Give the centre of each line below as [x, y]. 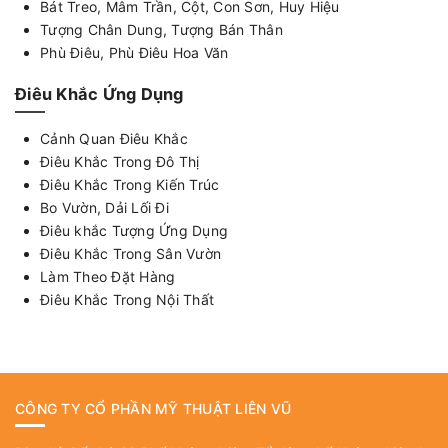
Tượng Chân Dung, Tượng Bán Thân [161, 30]
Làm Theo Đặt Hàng [108, 276]
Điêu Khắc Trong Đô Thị [120, 161]
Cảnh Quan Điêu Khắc [114, 138]
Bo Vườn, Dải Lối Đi [104, 207]
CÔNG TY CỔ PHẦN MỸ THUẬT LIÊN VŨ [153, 408]
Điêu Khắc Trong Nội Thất [127, 299]
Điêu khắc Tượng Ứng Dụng [134, 230]
